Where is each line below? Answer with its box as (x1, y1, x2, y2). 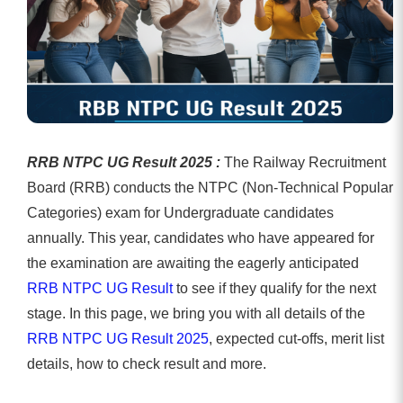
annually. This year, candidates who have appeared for (27, 229, 374, 246)
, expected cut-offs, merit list (209, 330, 384, 346)
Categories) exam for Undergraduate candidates (27, 204, 334, 220)
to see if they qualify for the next (173, 280, 376, 296)
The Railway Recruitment (224, 154, 386, 170)
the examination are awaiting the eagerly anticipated (27, 255, 359, 271)
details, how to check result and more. (27, 355, 266, 372)
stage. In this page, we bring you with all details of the (27, 305, 365, 321)
